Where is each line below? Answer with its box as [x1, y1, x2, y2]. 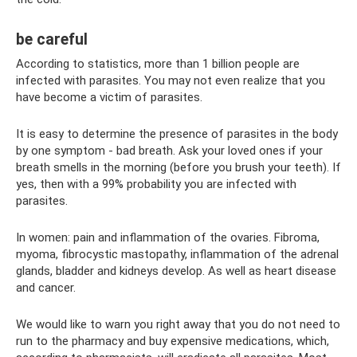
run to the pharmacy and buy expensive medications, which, [16, 334, 329, 348]
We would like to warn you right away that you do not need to [16, 317, 340, 331]
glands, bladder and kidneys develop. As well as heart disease [16, 264, 336, 278]
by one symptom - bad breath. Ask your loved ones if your [16, 143, 323, 158]
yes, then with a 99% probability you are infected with [16, 177, 296, 191]
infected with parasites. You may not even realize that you [16, 73, 325, 88]
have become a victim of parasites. [16, 90, 202, 104]
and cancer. [16, 280, 76, 295]
